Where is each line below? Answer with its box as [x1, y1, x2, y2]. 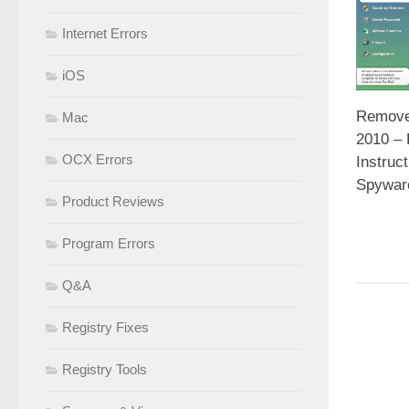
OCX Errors [62, 152, 133, 168]
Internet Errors [62, 26, 148, 42]
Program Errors [62, 236, 155, 252]
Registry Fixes [62, 320, 149, 336]
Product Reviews [62, 194, 164, 210]
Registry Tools [62, 362, 147, 378]
